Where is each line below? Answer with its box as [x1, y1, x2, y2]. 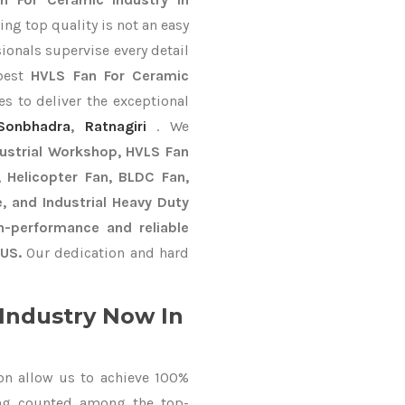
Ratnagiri [84, 118, 146, 135]
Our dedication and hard [21, 244, 190, 261]
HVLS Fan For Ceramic [31, 67, 190, 84]
